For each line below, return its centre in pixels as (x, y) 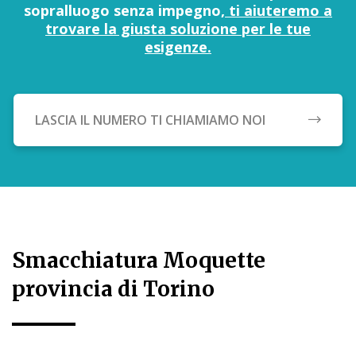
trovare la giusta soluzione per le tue (178, 29)
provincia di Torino (113, 288)
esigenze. (178, 47)
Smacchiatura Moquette (139, 260)
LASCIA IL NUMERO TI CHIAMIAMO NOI (151, 120)
